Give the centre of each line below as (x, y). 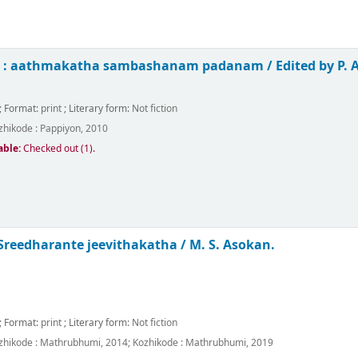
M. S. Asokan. (233, 245)
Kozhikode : (158, 343)
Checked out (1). (60, 149)
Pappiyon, (62, 129)
